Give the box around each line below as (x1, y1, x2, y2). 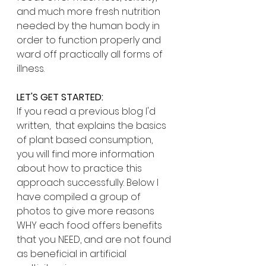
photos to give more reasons (17, 204, 157, 218)
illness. (17, 62, 47, 75)
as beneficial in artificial (17, 247, 129, 261)
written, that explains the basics (17, 119, 169, 132)
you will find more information (17, 147, 157, 161)
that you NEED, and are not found (17, 233, 173, 246)
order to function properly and (17, 33, 163, 47)
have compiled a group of (17, 190, 143, 204)
